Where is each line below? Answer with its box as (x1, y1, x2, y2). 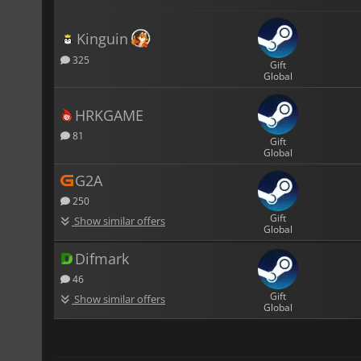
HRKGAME (75, 106, 143, 126)
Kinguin (77, 29, 128, 49)
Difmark (75, 248, 129, 268)
